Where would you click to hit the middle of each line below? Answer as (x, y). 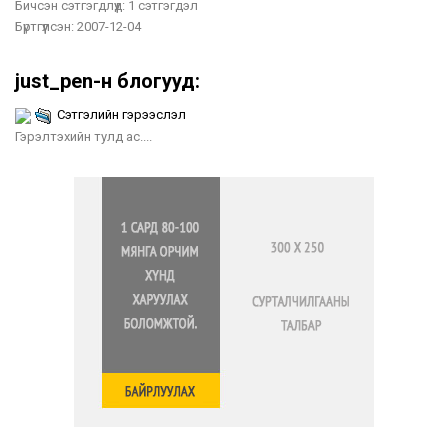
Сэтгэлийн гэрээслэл (121, 114)
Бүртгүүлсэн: (44, 26)
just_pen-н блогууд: (107, 81)
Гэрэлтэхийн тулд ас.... (83, 136)
